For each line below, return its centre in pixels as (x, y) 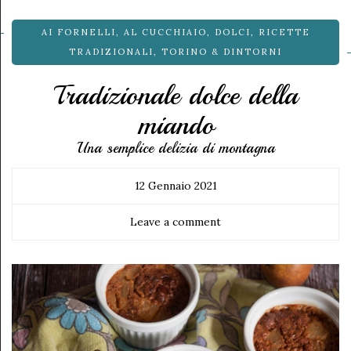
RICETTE (284, 32)
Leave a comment (175, 221)
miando (175, 125)
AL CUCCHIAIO (165, 32)
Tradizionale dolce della (175, 95)
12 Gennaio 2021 (175, 185)
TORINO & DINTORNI (222, 51)
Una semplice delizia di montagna (175, 148)
